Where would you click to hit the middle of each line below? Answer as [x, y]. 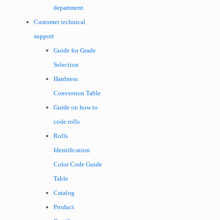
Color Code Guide [78, 164]
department [69, 8]
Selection [66, 65]
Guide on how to [76, 107]
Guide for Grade [75, 50]
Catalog [64, 193]
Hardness [66, 79]
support [44, 36]
